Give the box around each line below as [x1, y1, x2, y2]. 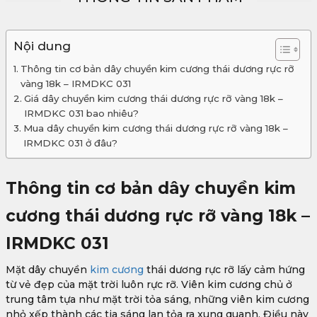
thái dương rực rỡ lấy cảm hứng [144, 263, 305, 277]
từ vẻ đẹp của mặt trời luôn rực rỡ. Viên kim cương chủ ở [6, 278, 292, 292]
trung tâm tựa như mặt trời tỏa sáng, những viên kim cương [6, 293, 309, 306]
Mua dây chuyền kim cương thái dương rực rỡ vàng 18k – [23, 122, 288, 134]
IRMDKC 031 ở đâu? [23, 137, 117, 149]
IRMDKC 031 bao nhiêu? [23, 108, 139, 120]
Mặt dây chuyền [6, 263, 87, 277]
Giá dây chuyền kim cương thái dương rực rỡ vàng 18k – [23, 93, 283, 105]
